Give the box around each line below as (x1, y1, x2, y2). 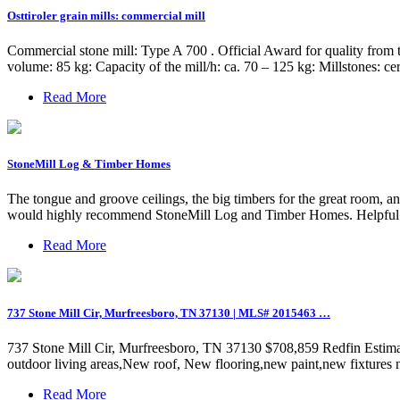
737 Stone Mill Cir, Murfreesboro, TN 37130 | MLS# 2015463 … (7, 305, 330, 320)
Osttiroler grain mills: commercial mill (7, 8, 205, 22)
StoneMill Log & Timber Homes (7, 157, 171, 171)
